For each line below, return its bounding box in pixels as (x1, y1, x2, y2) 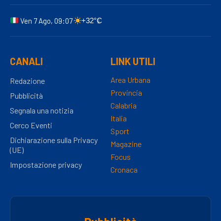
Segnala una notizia (10, 106, 74, 115)
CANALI (10, 55, 43, 68)
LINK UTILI (110, 55, 155, 68)
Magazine (110, 139, 142, 149)
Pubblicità (10, 91, 43, 101)
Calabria (110, 101, 137, 110)
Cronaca (110, 165, 138, 175)
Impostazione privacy (10, 160, 82, 170)
